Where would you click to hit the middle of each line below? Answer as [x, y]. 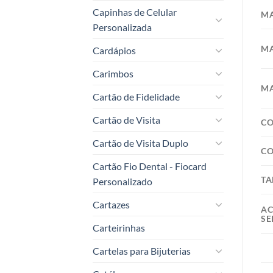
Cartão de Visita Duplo [140, 143]
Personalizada [122, 27]
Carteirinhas [119, 227]
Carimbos [113, 73]
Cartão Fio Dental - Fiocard [150, 166]
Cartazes [111, 204]
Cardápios [114, 50]
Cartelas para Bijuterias [142, 250]
